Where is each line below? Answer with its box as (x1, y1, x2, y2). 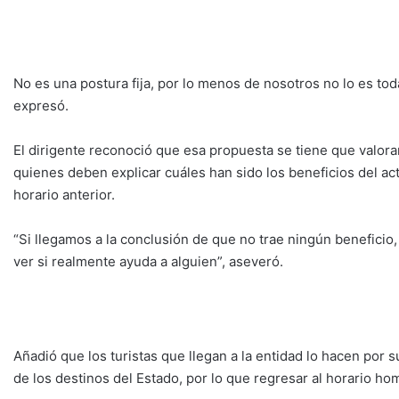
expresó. (13, 96, 69, 114)
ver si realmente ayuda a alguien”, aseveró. (13, 252, 283, 270)
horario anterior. (13, 185, 115, 203)
